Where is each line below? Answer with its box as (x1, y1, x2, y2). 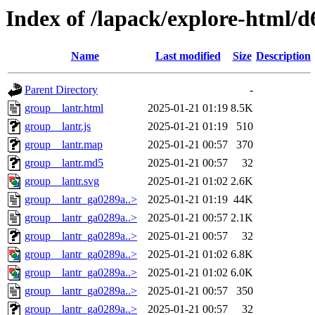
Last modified (155, 50, 221, 63)
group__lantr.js (25, 120, 91, 133)
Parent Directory (25, 84, 98, 96)
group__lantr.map (25, 139, 103, 151)
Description (256, 50, 311, 63)
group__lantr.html (25, 102, 103, 115)
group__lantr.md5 (25, 157, 103, 169)
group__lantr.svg (25, 175, 99, 188)
